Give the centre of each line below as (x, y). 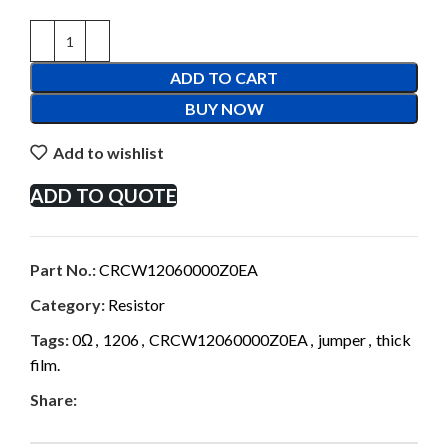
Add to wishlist (109, 152)
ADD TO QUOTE (103, 195)
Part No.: (64, 269)
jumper (342, 339)
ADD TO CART (224, 77)
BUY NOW (224, 108)
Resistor (136, 304)
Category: (67, 304)
